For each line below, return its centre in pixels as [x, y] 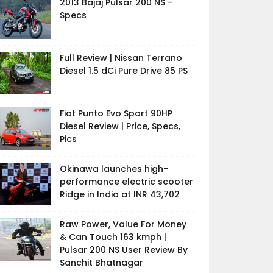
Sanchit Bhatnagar [101, 263]
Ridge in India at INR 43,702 [119, 194]
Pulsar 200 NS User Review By [123, 250]
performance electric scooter [126, 182]
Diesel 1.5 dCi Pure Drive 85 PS [123, 71]
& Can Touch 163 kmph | [113, 237]
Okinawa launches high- [114, 169]
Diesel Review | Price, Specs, [120, 126]
